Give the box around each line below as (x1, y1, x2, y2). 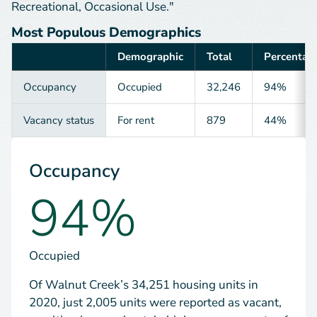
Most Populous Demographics (11, 23, 201, 42)
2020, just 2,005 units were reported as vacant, (29, 294, 282, 311)
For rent (117, 113, 154, 127)
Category (23, 56, 68, 71)
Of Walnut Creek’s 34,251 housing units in (29, 276, 258, 293)
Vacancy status (23, 113, 94, 127)
